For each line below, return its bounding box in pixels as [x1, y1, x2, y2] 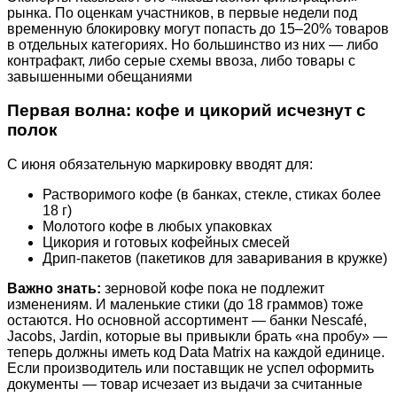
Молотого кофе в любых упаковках [43, 219, 272, 234]
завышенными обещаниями [7, 68, 192, 84]
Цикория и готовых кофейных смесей [43, 235, 290, 250]
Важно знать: [7, 281, 101, 296]
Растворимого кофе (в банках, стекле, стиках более [43, 187, 381, 202]
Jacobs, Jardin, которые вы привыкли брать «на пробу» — [7, 329, 387, 344]
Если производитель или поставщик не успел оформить [7, 361, 374, 376]
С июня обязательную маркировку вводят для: [7, 157, 313, 172]
